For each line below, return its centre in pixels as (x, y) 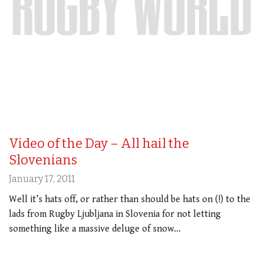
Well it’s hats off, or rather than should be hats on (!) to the (130, 200)
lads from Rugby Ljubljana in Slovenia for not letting (115, 214)
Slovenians (43, 160)
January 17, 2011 (42, 179)
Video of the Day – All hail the (99, 144)
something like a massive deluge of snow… (95, 229)
